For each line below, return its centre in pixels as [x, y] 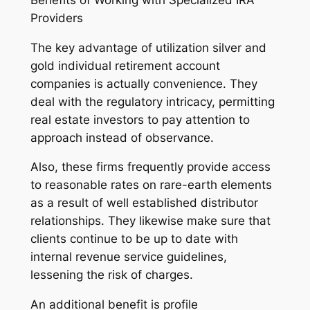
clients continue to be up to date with [134, 239]
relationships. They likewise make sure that [150, 221]
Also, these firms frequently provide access [150, 167]
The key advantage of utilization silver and [148, 47]
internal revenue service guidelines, [128, 257]
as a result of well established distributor [144, 203]
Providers [56, 18]
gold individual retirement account [125, 65]
